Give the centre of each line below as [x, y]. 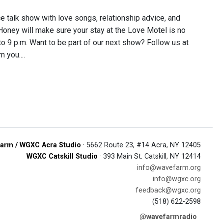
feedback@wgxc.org [168, 190]
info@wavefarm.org [169, 168]
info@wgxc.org [177, 179]
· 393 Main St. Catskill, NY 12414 [149, 156]
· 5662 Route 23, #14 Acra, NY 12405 [141, 145]
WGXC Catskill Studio [62, 156]
